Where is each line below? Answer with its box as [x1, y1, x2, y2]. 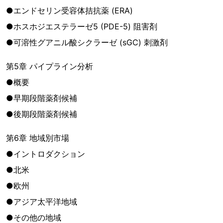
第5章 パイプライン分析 [6, 61, 93, 71]
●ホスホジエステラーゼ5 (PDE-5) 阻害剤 [6, 21, 157, 31]
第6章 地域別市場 [6, 133, 69, 143]
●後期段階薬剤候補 [6, 109, 77, 119]
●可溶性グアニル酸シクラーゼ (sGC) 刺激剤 [6, 37, 168, 47]
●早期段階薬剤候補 [6, 93, 77, 103]
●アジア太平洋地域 [6, 197, 77, 207]
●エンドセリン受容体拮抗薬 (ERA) [6, 5, 133, 15]
